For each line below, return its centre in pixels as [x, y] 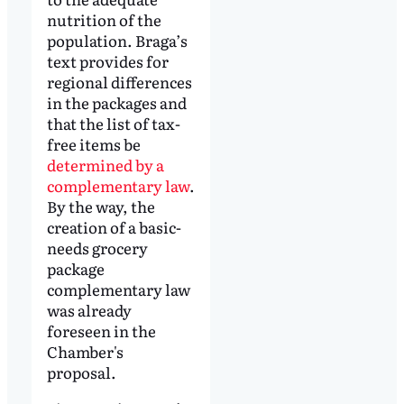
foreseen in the [101, 331]
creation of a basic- [114, 227]
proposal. [81, 372]
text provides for [107, 61]
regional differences [119, 82]
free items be [93, 144]
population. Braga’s [117, 41]
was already [89, 310]
